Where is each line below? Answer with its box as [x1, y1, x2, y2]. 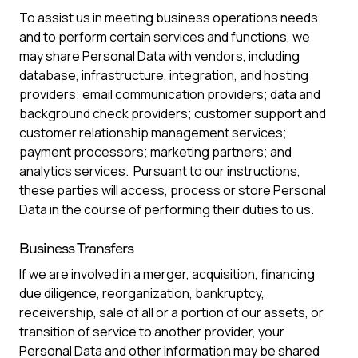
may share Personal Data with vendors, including [19, 47, 300, 65]
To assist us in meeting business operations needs [19, 9, 318, 26]
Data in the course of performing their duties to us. [19, 201, 314, 218]
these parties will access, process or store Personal [19, 181, 326, 199]
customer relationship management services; [19, 124, 287, 141]
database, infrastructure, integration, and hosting [19, 66, 308, 84]
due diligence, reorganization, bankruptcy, [19, 284, 265, 302]
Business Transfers [19, 239, 133, 257]
